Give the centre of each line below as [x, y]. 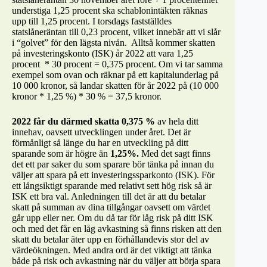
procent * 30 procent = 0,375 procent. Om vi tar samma [117, 64]
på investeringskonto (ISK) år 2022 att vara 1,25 [103, 53]
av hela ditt [177, 121]
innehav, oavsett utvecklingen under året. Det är [101, 132]
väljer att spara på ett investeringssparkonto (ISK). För [113, 175]
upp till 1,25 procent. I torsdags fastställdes [92, 21]
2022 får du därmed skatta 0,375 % [83, 121]
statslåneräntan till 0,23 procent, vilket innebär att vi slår [116, 32]
